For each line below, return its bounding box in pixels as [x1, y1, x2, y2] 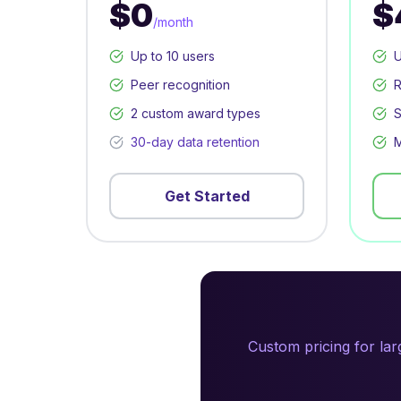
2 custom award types [131, 106, 260, 121]
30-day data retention [131, 134, 260, 149]
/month [153, 14, 193, 30]
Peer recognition [131, 77, 230, 92]
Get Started [164, 187, 250, 205]
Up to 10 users [131, 48, 215, 64]
